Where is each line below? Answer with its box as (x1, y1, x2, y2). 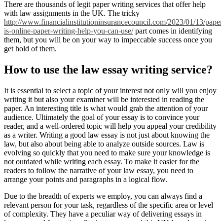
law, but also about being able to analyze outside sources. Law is (4, 139, 204, 148)
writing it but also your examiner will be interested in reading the (4, 95, 204, 104)
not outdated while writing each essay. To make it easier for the (4, 157, 199, 166)
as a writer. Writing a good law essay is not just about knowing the (4, 130, 210, 139)
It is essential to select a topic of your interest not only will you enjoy (4, 86, 217, 95)
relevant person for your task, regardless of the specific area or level (4, 200, 213, 209)
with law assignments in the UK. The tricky (4, 8, 140, 17)
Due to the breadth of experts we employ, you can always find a (4, 191, 202, 200)
